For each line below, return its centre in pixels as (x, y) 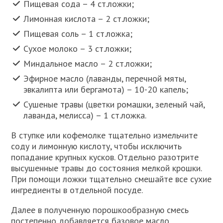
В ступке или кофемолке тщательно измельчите (105, 135)
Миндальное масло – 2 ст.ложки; (88, 63)
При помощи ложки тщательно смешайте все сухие (111, 179)
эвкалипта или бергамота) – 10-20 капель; (106, 89)
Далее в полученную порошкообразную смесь (100, 210)
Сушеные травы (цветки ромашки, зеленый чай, (114, 104)
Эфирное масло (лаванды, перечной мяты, (105, 78)
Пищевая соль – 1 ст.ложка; (78, 33)
